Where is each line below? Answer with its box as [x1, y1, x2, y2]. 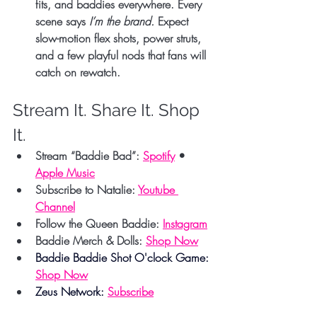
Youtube [138, 181, 178, 197]
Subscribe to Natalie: [35, 181, 135, 197]
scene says [35, 13, 89, 29]
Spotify [143, 147, 175, 163]
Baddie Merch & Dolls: [35, 232, 142, 248]
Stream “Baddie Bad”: [35, 147, 139, 163]
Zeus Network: [35, 283, 108, 299]
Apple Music [35, 164, 95, 180]
